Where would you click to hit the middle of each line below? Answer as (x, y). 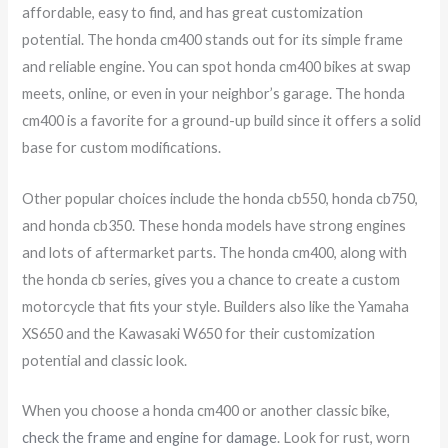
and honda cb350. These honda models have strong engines (214, 225)
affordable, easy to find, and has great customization (193, 13)
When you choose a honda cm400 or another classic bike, (206, 410)
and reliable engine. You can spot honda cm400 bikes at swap (217, 67)
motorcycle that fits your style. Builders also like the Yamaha (216, 306)
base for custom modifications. (122, 148)
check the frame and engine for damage (150, 437)
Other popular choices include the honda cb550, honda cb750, (220, 198)
